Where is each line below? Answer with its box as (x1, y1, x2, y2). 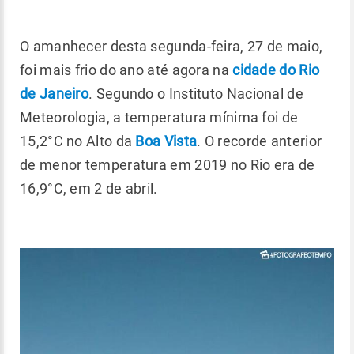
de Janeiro (20, 85, 89, 103)
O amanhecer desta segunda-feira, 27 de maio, (20, 38, 323, 55)
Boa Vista (135, 133, 198, 150)
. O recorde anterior (197, 133, 322, 150)
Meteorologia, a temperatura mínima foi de (20, 109, 299, 126)
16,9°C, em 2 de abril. (20, 180, 158, 198)
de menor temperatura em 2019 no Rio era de (20, 156, 315, 174)
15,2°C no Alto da (20, 133, 136, 150)
